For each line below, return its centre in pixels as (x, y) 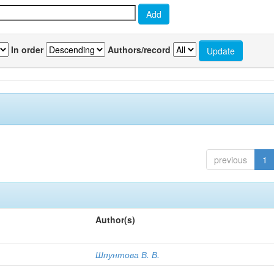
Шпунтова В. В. (128, 254)
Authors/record (139, 49)
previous (230, 160)
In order (27, 49)
